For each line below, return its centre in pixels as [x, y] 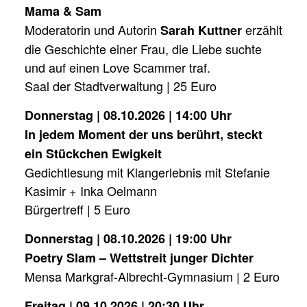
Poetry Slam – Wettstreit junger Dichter [139, 257]
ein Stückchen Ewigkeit [93, 153]
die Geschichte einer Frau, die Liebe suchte [143, 48]
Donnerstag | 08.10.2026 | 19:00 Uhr [128, 238]
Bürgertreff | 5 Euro [77, 209]
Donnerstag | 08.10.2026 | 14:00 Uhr [128, 115]
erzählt [262, 29]
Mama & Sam [63, 11]
